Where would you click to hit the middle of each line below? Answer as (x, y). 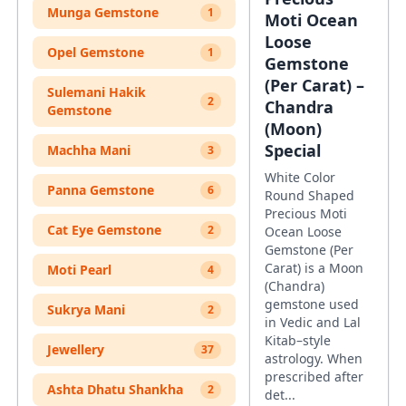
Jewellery (76, 349)
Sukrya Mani (86, 309)
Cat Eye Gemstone (104, 230)
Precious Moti (306, 213)
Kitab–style (298, 340)
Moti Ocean (311, 20)
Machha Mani (89, 150)
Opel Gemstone (96, 52)
